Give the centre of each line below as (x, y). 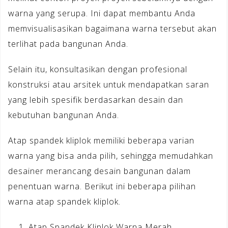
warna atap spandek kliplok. (64, 201)
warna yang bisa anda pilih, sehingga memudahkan (111, 155)
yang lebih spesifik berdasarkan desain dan (96, 99)
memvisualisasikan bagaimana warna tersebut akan (112, 28)
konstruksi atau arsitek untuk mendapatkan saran (109, 84)
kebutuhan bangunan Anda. (64, 115)
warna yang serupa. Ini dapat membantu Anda (102, 13)
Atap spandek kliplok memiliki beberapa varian (101, 140)
